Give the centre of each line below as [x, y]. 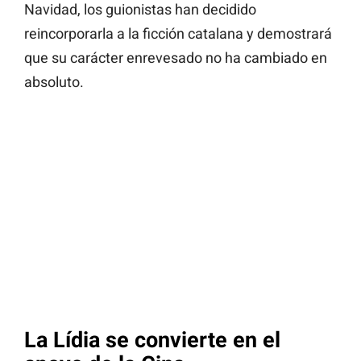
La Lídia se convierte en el [152, 340]
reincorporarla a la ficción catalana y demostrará [178, 34]
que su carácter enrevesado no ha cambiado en [176, 58]
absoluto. [54, 82]
